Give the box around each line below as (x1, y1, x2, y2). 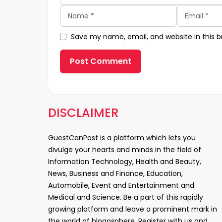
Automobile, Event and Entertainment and (48, 180, 194, 191)
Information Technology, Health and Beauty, (48, 157, 201, 167)
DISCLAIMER (48, 105, 118, 121)
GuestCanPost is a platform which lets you (48, 133, 196, 143)
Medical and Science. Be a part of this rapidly (48, 192, 203, 203)
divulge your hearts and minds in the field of (48, 145, 201, 155)
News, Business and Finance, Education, (48, 168, 183, 179)
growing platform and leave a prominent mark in (48, 204, 217, 215)
